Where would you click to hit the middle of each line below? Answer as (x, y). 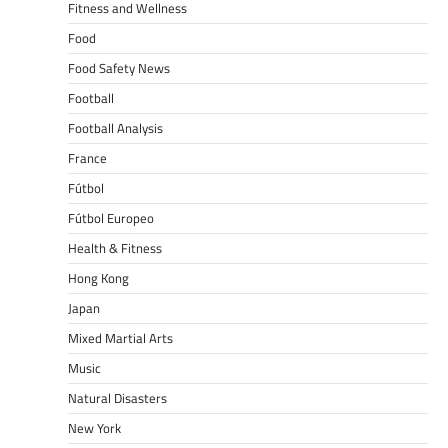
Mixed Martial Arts (120, 338)
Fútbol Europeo (111, 218)
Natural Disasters (117, 398)
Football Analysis (115, 128)
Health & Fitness (115, 248)
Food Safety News (119, 68)
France (87, 158)
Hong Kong (98, 278)
